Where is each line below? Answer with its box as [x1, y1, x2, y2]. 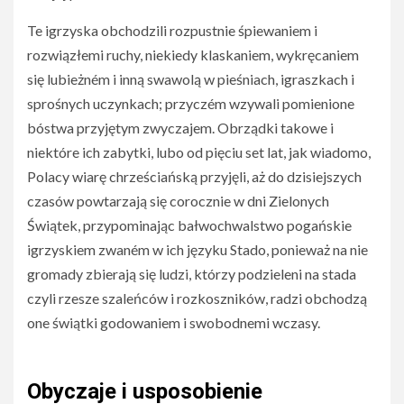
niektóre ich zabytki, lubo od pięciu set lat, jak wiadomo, [27, 143, 371, 161]
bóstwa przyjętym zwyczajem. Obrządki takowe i [27, 119, 334, 136]
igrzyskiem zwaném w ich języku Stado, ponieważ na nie [27, 241, 368, 258]
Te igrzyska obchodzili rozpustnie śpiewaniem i [27, 22, 317, 39]
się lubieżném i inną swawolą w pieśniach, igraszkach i [27, 70, 354, 87]
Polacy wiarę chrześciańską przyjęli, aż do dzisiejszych [27, 168, 362, 185]
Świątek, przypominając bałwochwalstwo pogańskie [27, 216, 352, 234]
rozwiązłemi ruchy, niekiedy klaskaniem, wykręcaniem [27, 46, 359, 63]
